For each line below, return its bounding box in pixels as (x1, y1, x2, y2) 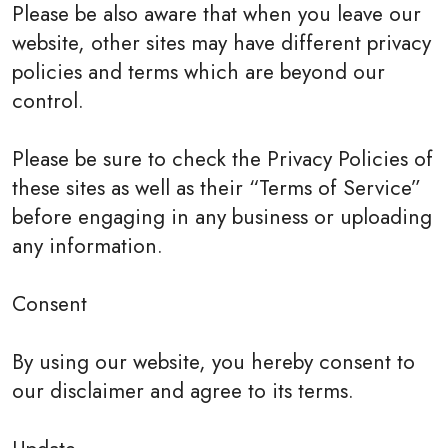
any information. (12, 230, 163, 261)
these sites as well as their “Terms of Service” (12, 172, 421, 203)
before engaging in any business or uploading (12, 201, 432, 232)
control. (12, 85, 84, 116)
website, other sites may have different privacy (12, 27, 431, 58)
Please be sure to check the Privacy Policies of (12, 143, 433, 174)
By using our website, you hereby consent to (12, 346, 415, 377)
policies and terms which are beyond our (12, 56, 385, 87)
